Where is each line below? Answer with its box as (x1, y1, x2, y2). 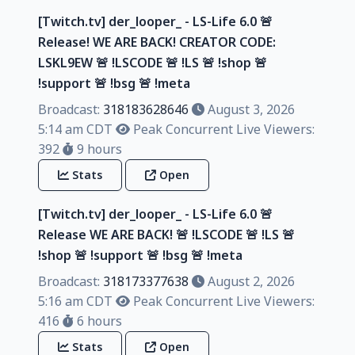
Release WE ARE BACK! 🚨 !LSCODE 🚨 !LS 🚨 (38, 225, 295, 243)
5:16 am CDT (38, 292, 113, 310)
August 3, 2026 (204, 100, 295, 118)
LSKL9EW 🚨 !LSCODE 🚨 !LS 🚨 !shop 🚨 (38, 53, 267, 71)
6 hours (74, 311, 122, 330)
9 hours (74, 139, 122, 158)
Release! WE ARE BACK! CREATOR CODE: (38, 32, 276, 51)
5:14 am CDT (38, 120, 113, 138)
